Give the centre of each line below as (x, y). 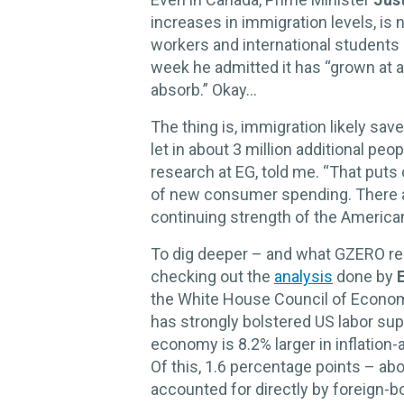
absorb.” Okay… (204, 90)
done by (365, 277)
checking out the (212, 277)
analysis (303, 277)
